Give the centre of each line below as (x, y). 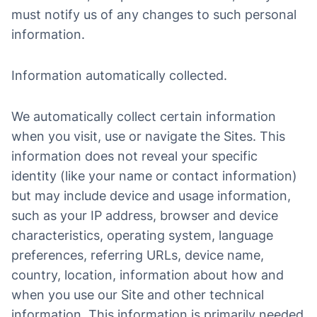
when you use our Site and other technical (138, 295)
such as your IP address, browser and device (145, 215)
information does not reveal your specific (134, 156)
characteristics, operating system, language (142, 235)
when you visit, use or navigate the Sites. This (148, 136)
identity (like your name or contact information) (154, 176)
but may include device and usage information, (151, 196)
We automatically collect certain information (144, 116)
